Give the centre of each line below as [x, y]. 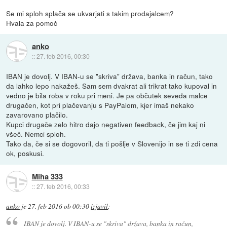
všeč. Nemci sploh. [36, 134]
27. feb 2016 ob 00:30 [59, 206]
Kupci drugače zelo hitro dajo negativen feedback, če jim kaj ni [106, 124]
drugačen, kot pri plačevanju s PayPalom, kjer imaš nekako [100, 105]
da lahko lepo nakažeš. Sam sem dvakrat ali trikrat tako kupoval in [112, 86]
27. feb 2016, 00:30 [63, 56]
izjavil [100, 206]
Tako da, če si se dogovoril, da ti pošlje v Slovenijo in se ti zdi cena [112, 144]
